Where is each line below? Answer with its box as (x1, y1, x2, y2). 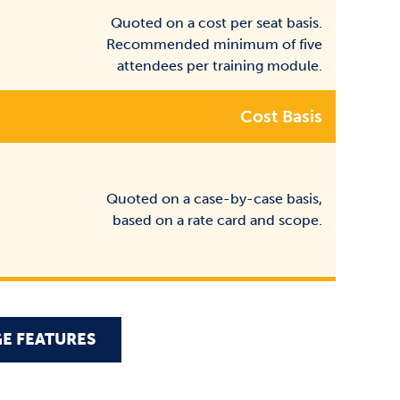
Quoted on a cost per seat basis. (111, 14, 322, 31)
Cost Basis (240, 106, 322, 127)
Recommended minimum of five (106, 36, 322, 53)
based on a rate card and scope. (112, 212, 322, 229)
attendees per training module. (117, 57, 322, 74)
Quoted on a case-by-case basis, (106, 190, 322, 207)
